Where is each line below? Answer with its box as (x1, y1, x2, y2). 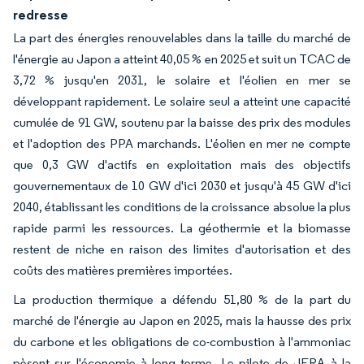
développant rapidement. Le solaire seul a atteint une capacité (13, 93, 351, 109)
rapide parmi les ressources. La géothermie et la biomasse (13, 220, 351, 236)
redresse (13, 6, 68, 23)
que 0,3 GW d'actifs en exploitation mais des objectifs (13, 157, 351, 172)
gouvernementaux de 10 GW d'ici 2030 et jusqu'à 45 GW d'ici (13, 178, 351, 193)
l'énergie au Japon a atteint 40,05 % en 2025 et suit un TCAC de (13, 51, 351, 67)
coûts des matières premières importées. (13, 262, 232, 278)
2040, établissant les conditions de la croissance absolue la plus (13, 199, 351, 214)
